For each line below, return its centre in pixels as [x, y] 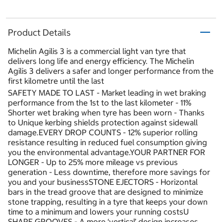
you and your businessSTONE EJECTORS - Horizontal [103, 182]
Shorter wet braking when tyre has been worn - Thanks [106, 113]
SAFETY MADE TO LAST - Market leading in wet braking [107, 93]
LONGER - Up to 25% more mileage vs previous [93, 162]
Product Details [39, 32]
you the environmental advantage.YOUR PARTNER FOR [107, 152]
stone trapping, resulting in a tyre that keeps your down [108, 202]
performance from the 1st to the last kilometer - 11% [100, 103]
